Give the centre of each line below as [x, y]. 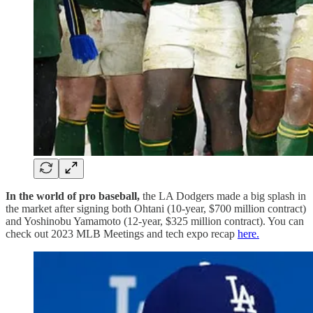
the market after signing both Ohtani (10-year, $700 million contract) [156, 209]
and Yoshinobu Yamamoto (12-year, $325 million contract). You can [155, 221]
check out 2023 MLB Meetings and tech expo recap [122, 234]
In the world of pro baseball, [73, 196]
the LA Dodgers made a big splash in [223, 196]
